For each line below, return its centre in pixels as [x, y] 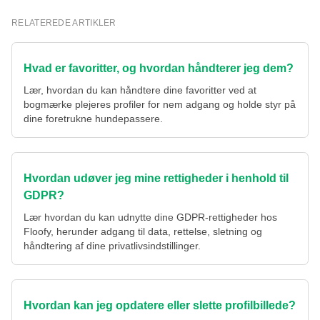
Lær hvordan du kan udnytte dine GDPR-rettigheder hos [150, 217]
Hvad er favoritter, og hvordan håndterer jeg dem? [159, 69]
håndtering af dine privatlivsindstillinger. [112, 246]
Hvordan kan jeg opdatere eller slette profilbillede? [160, 306]
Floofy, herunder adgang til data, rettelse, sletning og [143, 232]
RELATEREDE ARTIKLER [64, 23]
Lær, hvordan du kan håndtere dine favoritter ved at [140, 90]
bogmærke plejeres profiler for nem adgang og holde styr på [160, 105]
